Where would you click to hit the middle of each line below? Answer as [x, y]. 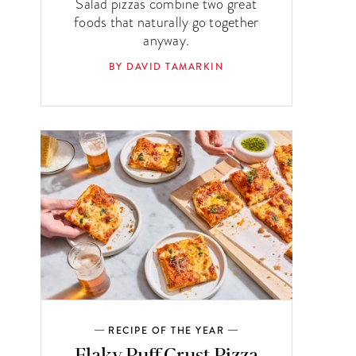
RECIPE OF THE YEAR [166, 330]
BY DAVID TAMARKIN [166, 66]
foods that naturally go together [166, 21]
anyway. [166, 40]
